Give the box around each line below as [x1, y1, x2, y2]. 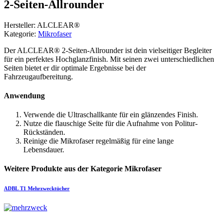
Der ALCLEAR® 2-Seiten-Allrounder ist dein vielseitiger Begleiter [4, 46, 212, 54]
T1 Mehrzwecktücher [20, 185, 70, 192]
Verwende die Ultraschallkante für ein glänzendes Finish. [23, 110, 198, 119]
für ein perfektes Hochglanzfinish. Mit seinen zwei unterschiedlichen [4, 54, 214, 63]
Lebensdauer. [23, 145, 64, 154]
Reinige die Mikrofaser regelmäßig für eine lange [23, 137, 174, 145]
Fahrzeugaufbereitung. [4, 72, 73, 81]
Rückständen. [23, 128, 65, 137]
